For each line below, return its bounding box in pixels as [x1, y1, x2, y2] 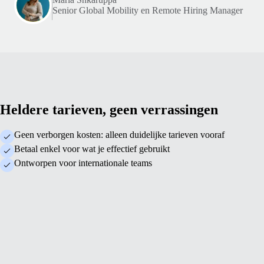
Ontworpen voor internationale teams [14, 157, 152, 168]
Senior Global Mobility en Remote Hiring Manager [52, 5, 243, 15]
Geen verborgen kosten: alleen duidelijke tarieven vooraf [14, 129, 225, 140]
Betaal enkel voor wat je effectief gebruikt [14, 143, 170, 154]
